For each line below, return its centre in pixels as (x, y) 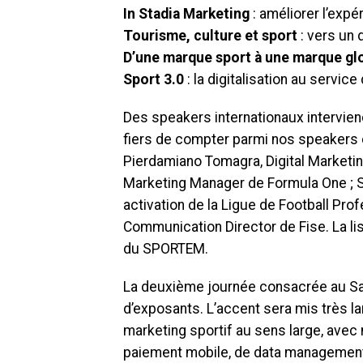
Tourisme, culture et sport (210, 36)
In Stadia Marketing (186, 14)
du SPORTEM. (167, 249)
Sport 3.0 (154, 79)
